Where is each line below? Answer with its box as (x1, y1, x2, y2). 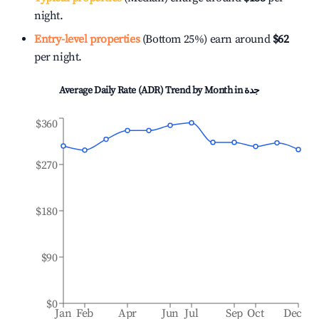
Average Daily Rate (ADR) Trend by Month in (59, 84, 244, 97)
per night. (34, 50, 82, 64)
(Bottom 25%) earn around (140, 32, 271, 46)
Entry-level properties (34, 32, 140, 46)
